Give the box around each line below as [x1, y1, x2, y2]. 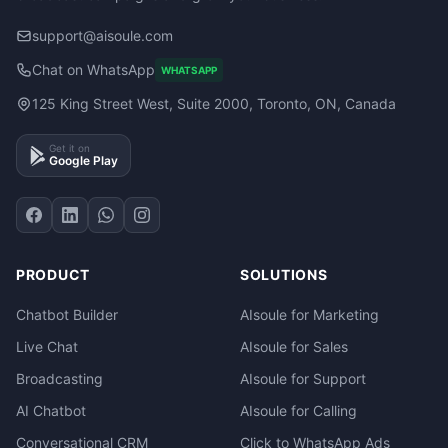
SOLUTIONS [240, 266, 328, 283]
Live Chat [16, 338, 78, 355]
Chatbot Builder [16, 306, 118, 323]
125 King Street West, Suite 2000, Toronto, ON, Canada [32, 95, 396, 112]
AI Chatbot [16, 402, 86, 419]
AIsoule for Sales [240, 338, 348, 355]
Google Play [49, 153, 118, 168]
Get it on [49, 142, 90, 154]
